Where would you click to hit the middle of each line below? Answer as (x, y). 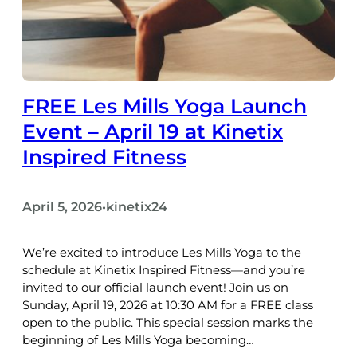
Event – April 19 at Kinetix (153, 132)
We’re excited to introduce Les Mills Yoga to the (162, 252)
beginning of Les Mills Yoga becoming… (138, 340)
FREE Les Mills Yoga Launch (165, 106)
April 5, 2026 (62, 207)
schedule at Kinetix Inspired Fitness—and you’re (164, 270)
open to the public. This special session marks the (168, 322)
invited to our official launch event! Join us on (155, 287)
